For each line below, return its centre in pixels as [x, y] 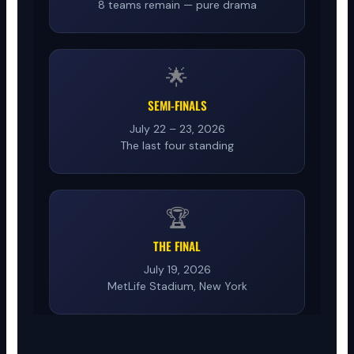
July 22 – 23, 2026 [177, 128]
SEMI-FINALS [177, 105]
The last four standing [177, 145]
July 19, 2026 [177, 269]
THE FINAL [177, 245]
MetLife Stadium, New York [177, 286]
